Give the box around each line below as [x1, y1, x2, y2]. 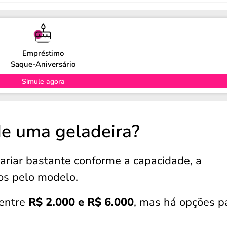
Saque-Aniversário [11, 59, 76, 69]
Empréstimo [22, 48, 64, 58]
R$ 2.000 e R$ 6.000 [28, 195, 134, 210]
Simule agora [21, 76, 65, 86]
